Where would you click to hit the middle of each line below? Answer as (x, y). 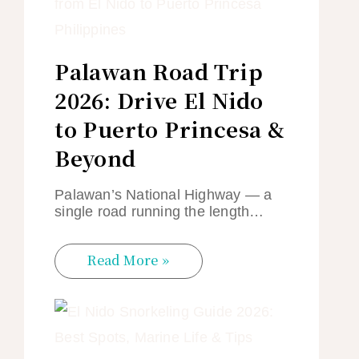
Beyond (95, 158)
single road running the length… (159, 212)
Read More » (129, 260)
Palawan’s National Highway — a (163, 195)
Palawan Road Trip (159, 71)
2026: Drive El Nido (159, 100)
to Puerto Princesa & (170, 129)
